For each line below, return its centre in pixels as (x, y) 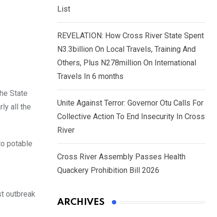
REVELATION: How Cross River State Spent (131, 36)
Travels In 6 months (90, 77)
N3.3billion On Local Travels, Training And (126, 49)
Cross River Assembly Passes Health (121, 157)
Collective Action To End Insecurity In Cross (131, 117)
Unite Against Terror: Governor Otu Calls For (130, 103)
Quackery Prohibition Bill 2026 (108, 170)
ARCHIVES (81, 202)
